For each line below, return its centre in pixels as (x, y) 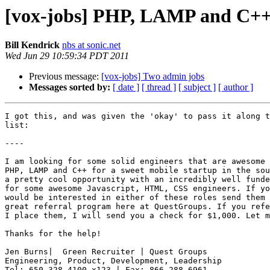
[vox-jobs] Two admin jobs (153, 77)
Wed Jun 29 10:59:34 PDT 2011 (67, 56)
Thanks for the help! (53, 234)
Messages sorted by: (70, 87)
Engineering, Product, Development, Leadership (113, 261)
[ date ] (126, 87)
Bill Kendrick (32, 45)
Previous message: (65, 77)
